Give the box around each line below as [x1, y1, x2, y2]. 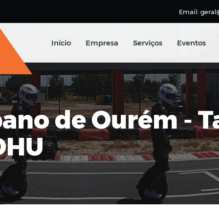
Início [51, 38, 71, 47]
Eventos [177, 38, 206, 47]
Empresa [86, 38, 118, 47]
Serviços [133, 38, 162, 47]
